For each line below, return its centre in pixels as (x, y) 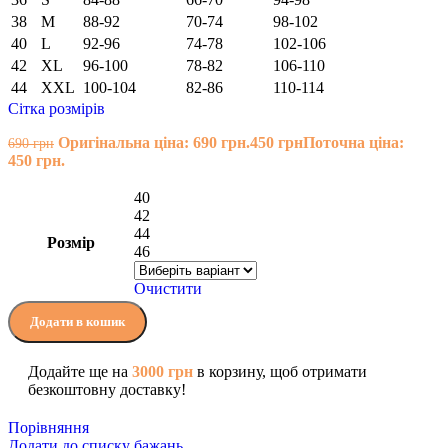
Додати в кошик (77, 321)
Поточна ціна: (353, 142)
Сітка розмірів (56, 108)
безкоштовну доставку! (107, 389)
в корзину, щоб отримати (280, 371)
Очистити (168, 288)
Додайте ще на (80, 371)
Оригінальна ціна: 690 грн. (154, 142)
